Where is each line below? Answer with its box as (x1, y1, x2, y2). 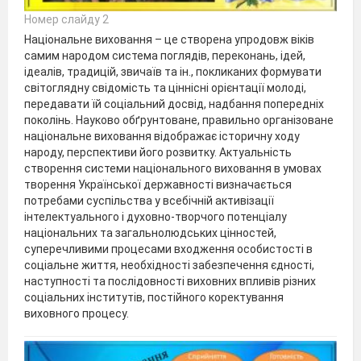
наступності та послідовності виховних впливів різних (24, 275, 316, 288)
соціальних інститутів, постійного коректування (24, 291, 284, 305)
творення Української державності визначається (24, 178, 292, 192)
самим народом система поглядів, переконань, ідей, (24, 49, 305, 63)
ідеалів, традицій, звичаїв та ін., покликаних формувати (24, 65, 322, 79)
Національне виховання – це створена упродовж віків (24, 33, 314, 47)
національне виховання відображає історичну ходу (24, 130, 300, 143)
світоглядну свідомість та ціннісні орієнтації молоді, (24, 81, 306, 95)
